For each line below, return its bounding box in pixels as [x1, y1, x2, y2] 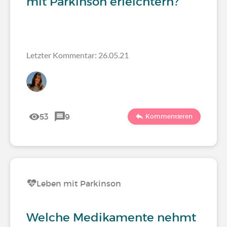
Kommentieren [145, 112, 193, 120]
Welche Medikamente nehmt [26, 210, 196, 224]
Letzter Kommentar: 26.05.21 [26, 50, 129, 60]
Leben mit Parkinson [36, 178, 121, 188]
